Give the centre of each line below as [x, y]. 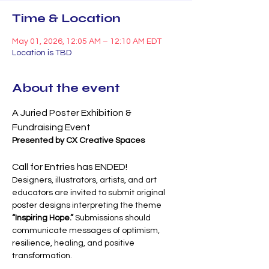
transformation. [42, 256]
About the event [66, 88]
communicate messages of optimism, [87, 231]
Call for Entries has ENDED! [70, 167]
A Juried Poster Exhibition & [73, 113]
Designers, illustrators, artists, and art [85, 180]
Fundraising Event [51, 127]
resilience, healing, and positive [74, 243]
